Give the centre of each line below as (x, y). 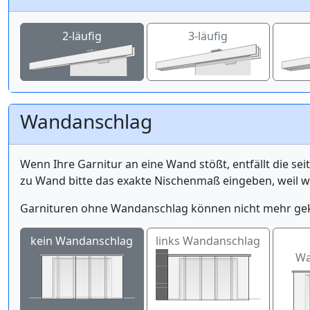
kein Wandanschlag (82, 240)
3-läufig (208, 36)
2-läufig (82, 36)
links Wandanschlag (208, 240)
